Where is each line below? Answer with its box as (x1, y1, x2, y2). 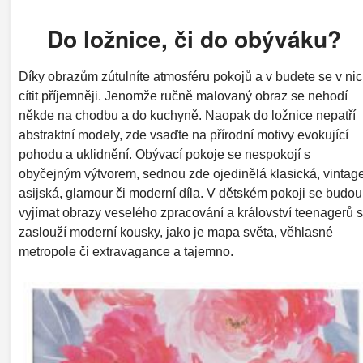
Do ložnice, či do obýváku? (47, 22, 342, 56)
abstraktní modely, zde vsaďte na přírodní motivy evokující (18, 128, 348, 143)
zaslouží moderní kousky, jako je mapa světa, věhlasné (18, 225, 333, 240)
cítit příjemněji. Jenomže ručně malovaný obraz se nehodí (18, 89, 348, 104)
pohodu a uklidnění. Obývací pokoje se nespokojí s (18, 147, 310, 162)
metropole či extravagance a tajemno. (18, 245, 237, 259)
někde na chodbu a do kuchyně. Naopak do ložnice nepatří (18, 109, 356, 123)
